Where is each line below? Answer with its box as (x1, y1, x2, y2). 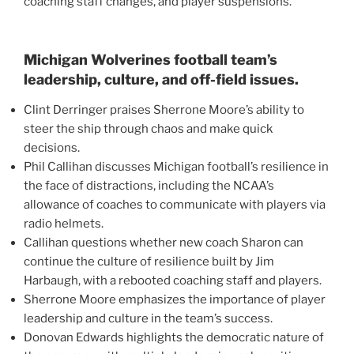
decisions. (24, 140, 80, 155)
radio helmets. (24, 216, 104, 231)
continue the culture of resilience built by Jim (24, 254, 274, 269)
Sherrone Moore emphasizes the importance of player (24, 292, 326, 307)
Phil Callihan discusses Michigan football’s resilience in (24, 159, 329, 174)
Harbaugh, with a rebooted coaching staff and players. (24, 273, 322, 288)
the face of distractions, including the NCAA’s (24, 178, 274, 193)
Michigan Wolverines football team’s (24, 51, 277, 69)
